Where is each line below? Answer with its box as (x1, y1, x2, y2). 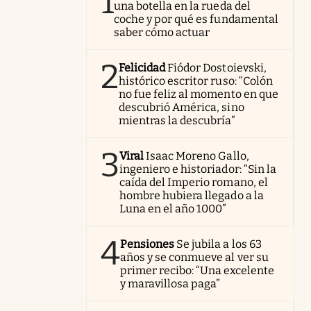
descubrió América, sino (119, 100, 244, 114)
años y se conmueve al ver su (120, 250, 269, 264)
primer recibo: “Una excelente (120, 263, 274, 277)
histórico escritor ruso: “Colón (119, 74, 273, 87)
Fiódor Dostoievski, (167, 60, 267, 74)
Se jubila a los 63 (176, 237, 262, 251)
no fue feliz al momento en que (119, 87, 278, 101)
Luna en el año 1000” (119, 201, 227, 215)
